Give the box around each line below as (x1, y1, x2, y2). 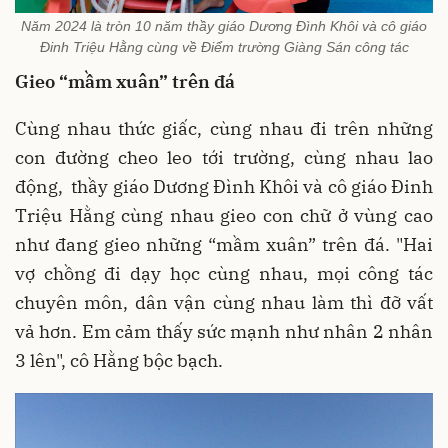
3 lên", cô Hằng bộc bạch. (15, 349, 223, 373)
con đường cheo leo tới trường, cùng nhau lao (15, 146, 433, 170)
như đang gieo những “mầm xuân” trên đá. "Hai (15, 233, 433, 257)
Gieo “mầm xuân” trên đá (15, 70, 235, 94)
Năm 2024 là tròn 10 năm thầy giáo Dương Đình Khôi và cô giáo (21, 18, 427, 35)
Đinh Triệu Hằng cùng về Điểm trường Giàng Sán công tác (39, 39, 409, 56)
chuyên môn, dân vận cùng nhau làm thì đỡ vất (15, 291, 433, 315)
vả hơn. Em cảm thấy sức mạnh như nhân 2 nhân (15, 320, 433, 344)
